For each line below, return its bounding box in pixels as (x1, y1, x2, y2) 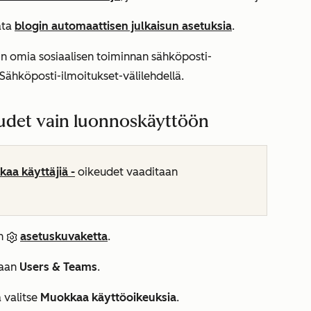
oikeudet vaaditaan (75, 165, 178, 178)
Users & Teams (19, 260, 97, 274)
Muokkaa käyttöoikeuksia (40, 291, 176, 304)
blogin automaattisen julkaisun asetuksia (15, 19, 232, 33)
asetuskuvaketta (20, 230, 108, 243)
